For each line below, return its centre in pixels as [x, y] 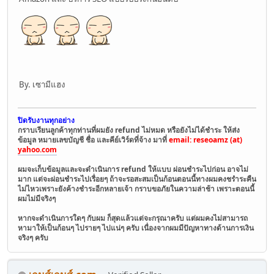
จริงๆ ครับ [33, 238]
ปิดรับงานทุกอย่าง [46, 120]
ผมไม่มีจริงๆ [37, 199]
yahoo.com [37, 150]
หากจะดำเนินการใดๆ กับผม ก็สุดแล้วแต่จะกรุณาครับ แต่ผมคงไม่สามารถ [133, 218]
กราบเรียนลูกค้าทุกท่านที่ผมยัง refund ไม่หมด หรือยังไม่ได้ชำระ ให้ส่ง [129, 130]
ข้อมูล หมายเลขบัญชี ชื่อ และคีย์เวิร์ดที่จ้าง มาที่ [93, 140]
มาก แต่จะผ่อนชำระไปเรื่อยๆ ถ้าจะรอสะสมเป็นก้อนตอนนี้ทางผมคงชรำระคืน [137, 179]
